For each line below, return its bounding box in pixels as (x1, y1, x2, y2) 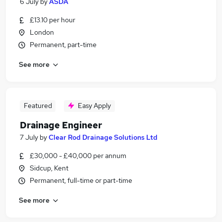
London (30, 28, 54, 37)
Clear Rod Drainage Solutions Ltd (49, 133, 158, 142)
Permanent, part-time (30, 40, 97, 49)
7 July (20, 133, 38, 142)
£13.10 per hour (30, 15, 75, 24)
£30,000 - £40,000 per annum (30, 151, 126, 160)
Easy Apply (78, 101, 111, 110)
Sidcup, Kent (30, 164, 68, 172)
